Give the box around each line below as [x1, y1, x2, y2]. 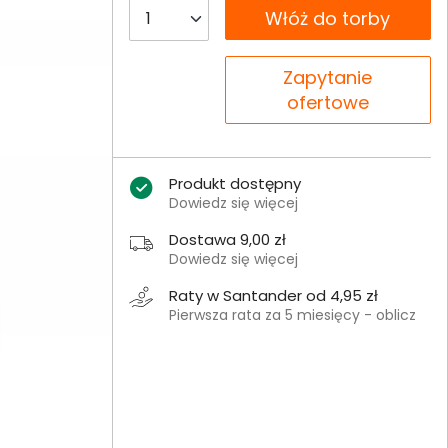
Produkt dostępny [168, 173, 301, 194]
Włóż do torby [265, 6, 391, 31]
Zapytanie [283, 65, 373, 90]
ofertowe [286, 90, 369, 115]
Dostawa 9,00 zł [168, 229, 286, 250]
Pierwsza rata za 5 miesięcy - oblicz [168, 305, 416, 325]
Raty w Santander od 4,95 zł [168, 285, 378, 306]
